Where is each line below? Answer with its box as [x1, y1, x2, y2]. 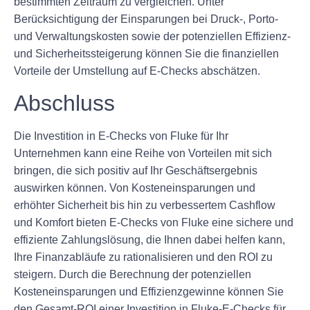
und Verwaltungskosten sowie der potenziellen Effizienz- [14, 30, 291, 43]
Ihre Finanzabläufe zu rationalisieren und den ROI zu [14, 250, 273, 263]
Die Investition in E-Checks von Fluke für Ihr [14, 129, 228, 142]
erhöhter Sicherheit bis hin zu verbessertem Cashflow [14, 199, 275, 211]
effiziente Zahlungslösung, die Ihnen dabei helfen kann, [14, 233, 285, 246]
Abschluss [14, 90, 115, 116]
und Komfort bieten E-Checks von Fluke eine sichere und [14, 216, 293, 228]
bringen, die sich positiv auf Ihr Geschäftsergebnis [14, 164, 257, 176]
